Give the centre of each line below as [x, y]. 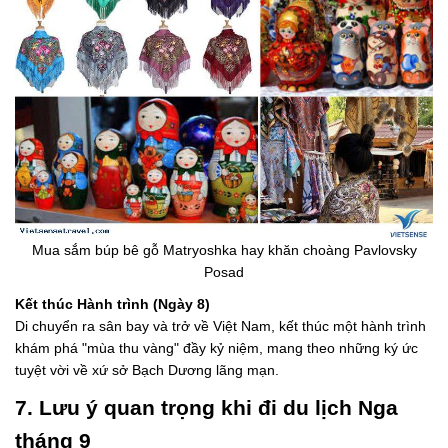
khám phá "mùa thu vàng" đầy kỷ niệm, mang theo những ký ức [216, 348]
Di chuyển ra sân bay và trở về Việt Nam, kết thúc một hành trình [220, 326]
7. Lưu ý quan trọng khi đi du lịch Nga [206, 408]
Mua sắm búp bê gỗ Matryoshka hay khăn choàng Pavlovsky [224, 250]
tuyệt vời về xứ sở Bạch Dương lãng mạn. [147, 370]
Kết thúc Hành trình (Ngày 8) [112, 304]
